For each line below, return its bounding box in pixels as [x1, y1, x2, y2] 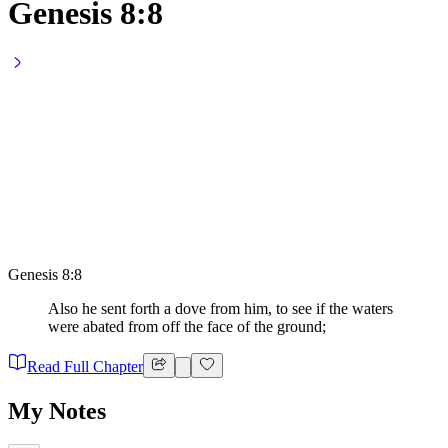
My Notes [8, 397, 106, 424]
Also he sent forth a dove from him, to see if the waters [48, 300, 393, 318]
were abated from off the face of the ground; [48, 318, 326, 336]
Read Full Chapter [27, 357, 144, 375]
